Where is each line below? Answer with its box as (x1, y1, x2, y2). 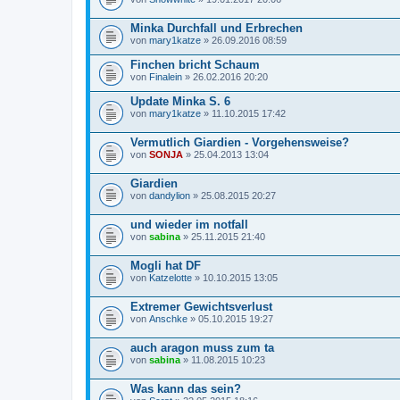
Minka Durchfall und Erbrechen (130, 21, 303, 35)
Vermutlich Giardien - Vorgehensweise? (130, 135, 349, 149)
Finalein (149, 71, 182, 82)
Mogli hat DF (130, 258, 201, 272)
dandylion (149, 189, 190, 201)
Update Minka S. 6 (130, 94, 230, 108)
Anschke (149, 312, 187, 324)
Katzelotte (149, 271, 192, 283)
